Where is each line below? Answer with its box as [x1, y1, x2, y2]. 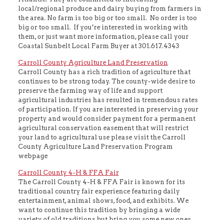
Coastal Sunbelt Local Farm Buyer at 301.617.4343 [18, 42, 179, 50]
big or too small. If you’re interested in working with [18, 23, 188, 31]
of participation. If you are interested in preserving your [18, 105, 198, 113]
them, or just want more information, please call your [18, 32, 189, 40]
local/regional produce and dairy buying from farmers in [18, 4, 201, 12]
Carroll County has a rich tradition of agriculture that [18, 68, 191, 76]
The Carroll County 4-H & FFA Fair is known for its [18, 178, 185, 186]
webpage [18, 152, 48, 160]
